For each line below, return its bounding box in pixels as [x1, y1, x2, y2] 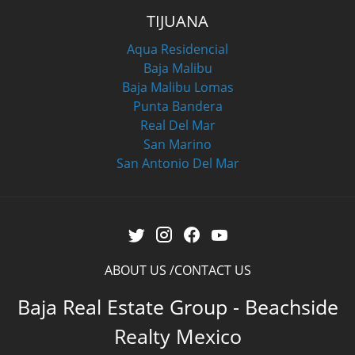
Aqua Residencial [127, 40, 228, 59]
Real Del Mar [139, 116, 216, 135]
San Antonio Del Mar [116, 155, 239, 173]
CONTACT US [174, 261, 251, 280]
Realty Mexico [113, 323, 242, 350]
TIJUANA [147, 10, 208, 32]
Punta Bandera [132, 97, 223, 116]
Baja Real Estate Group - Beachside [17, 293, 338, 321]
